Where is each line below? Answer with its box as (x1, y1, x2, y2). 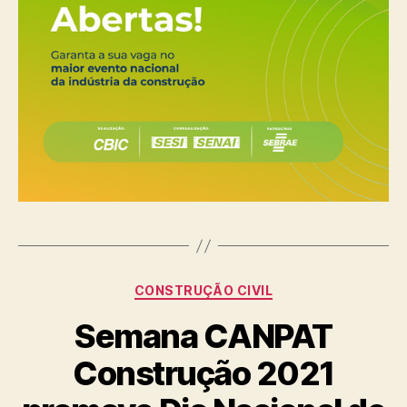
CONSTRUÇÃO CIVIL (134, 283, 273, 298)
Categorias (203, 277, 283, 296)
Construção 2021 (73, 352, 334, 393)
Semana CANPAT (74, 315, 333, 356)
